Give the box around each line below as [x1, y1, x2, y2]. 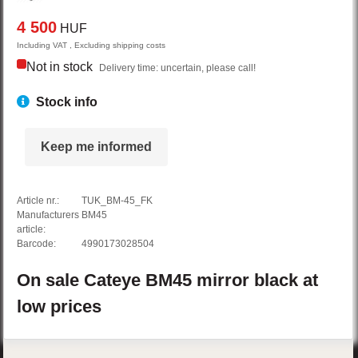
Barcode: [17, 238, 57, 250]
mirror [197, 270, 255, 291]
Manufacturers [17, 209, 80, 221]
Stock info [36, 95, 98, 109]
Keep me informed [41, 140, 153, 154]
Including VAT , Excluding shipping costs [17, 41, 166, 50]
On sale [17, 270, 85, 291]
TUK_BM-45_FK [82, 195, 153, 207]
